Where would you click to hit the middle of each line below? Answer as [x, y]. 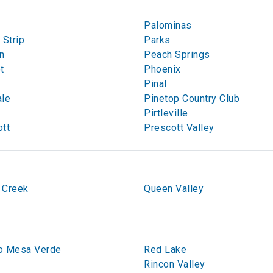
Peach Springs [177, 55]
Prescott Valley [179, 128]
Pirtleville [166, 113]
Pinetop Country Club [192, 98]
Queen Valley [174, 189]
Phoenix [162, 69]
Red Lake [165, 250]
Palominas [168, 25]
